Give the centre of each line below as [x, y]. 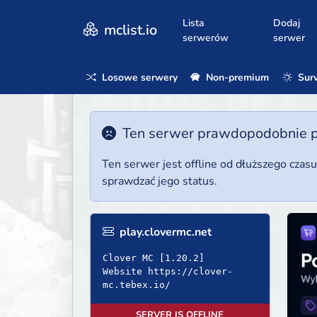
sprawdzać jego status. [160, 181]
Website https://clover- [168, 272]
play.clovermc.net [164, 232]
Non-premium [236, 77]
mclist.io [129, 30]
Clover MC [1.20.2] [154, 258]
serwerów [206, 38]
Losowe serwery [138, 77]
